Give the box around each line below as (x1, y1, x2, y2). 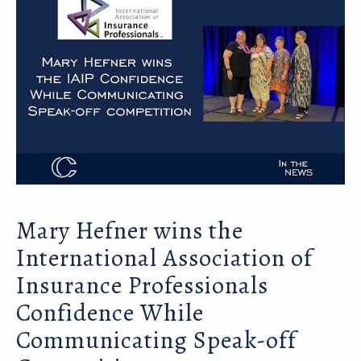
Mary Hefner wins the (16, 214, 243, 247)
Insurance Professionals (16, 269, 268, 302)
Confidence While (16, 297, 204, 330)
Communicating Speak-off (16, 324, 297, 357)
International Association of (16, 242, 313, 275)
